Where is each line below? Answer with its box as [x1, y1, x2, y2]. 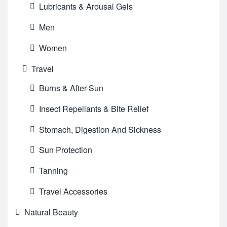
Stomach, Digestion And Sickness [39, 123, 161, 135]
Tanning [39, 165, 68, 177]
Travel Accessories [39, 185, 107, 197]
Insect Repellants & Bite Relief [39, 102, 148, 115]
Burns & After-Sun [39, 82, 103, 94]
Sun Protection [39, 144, 92, 156]
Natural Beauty [24, 206, 78, 218]
